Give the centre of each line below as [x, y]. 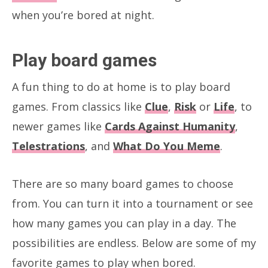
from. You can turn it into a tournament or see [133, 203]
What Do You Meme [167, 146]
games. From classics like [78, 106]
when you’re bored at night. [83, 15]
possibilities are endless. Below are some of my [134, 243]
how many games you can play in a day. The [124, 223]
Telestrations [48, 146]
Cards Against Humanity [170, 126]
